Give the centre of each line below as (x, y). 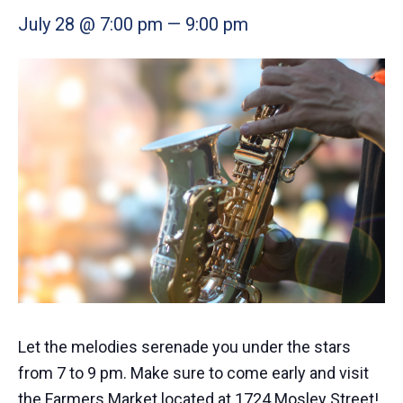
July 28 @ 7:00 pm (90, 24)
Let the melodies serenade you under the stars (184, 346)
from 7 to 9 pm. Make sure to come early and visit (193, 372)
